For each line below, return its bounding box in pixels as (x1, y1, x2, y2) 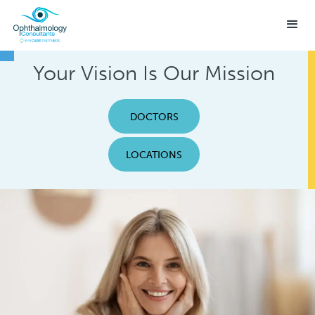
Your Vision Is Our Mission (33, 61, 275, 85)
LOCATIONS (126, 148, 182, 161)
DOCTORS (129, 110, 179, 123)
